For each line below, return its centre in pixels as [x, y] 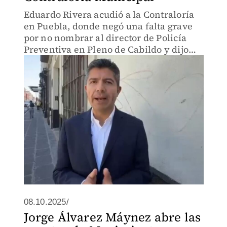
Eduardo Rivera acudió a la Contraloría [109, 14]
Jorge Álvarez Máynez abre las [112, 217]
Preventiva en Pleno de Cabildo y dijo [106, 49]
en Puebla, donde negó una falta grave [108, 26]
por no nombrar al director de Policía [105, 38]
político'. [42, 73]
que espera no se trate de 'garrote [96, 61]
